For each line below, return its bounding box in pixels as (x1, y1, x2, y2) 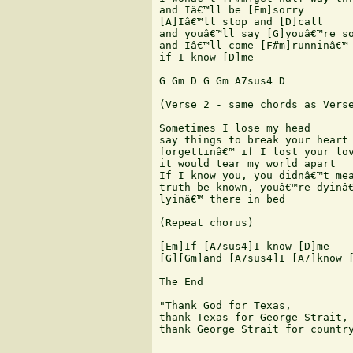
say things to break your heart (159, 134, 348, 147)
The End (159, 276, 203, 288)
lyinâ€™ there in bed (159, 193, 285, 206)
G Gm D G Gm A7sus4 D (159, 75, 285, 87)
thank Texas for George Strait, (159, 311, 348, 324)
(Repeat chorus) (159, 217, 260, 229)
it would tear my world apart (159, 158, 336, 170)
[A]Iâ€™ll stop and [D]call (159, 16, 323, 28)
